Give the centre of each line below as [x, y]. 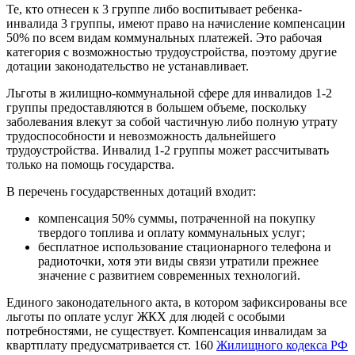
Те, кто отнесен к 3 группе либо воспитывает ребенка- [154, 10]
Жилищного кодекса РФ [282, 345]
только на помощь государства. [90, 165]
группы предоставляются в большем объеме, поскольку [157, 108]
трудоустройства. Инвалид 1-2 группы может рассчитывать [168, 151]
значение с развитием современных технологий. [169, 276]
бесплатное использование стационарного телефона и [185, 247]
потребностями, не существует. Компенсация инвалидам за [166, 331]
